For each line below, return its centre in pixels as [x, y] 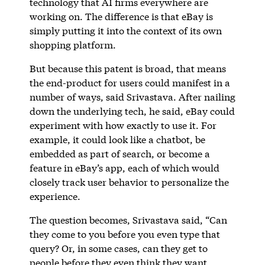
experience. [56, 196]
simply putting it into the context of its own [125, 30]
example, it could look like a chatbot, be [117, 139]
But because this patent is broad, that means [127, 68]
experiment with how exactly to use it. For [123, 125]
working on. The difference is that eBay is [121, 16]
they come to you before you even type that [125, 234]
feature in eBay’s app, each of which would [124, 167]
